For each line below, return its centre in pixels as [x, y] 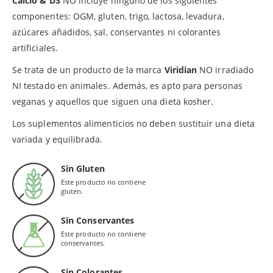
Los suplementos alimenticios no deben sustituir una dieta [133, 123]
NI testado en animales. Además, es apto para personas [127, 85]
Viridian [181, 69]
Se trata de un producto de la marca [88, 69]
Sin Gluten [83, 168]
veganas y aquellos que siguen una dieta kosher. [113, 101]
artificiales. [35, 48]
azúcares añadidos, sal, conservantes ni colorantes [117, 32]
